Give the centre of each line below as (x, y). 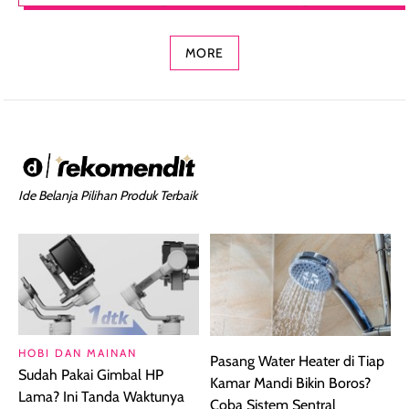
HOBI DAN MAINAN (78, 352)
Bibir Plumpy (351, 18)
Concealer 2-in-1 (77, 18)
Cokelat (192, 18)
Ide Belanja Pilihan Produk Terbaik (108, 195)
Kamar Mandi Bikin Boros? (290, 383)
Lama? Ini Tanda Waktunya (101, 396)
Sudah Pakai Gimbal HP (91, 374)
